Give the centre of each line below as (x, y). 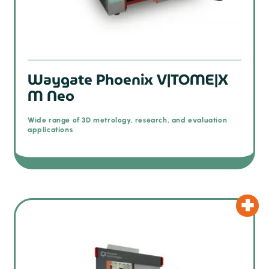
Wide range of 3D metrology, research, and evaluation (128, 120)
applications (50, 130)
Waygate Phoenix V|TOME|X (128, 80)
